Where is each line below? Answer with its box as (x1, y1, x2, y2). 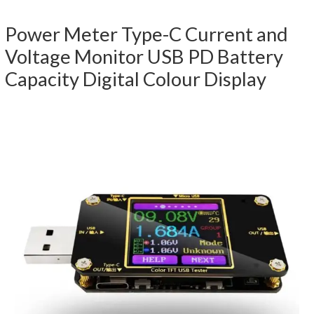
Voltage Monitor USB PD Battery (5, 45, 284, 69)
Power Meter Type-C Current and (5, 22, 289, 46)
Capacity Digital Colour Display (5, 67, 267, 91)
